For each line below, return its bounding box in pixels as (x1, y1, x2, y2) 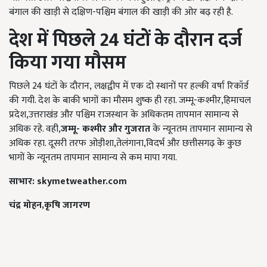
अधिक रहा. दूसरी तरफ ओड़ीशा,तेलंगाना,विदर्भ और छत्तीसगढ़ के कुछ (9, 135, 241, 151)
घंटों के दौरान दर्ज (123, 24, 242, 56)
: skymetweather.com (32, 173, 129, 190)
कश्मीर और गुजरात (82, 121, 150, 137)
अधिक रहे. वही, (9, 121, 61, 137)
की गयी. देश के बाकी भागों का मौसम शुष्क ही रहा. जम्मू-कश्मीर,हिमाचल (9, 92, 251, 108)
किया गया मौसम (9, 47, 126, 79)
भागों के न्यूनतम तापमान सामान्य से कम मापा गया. (9, 150, 177, 166)
